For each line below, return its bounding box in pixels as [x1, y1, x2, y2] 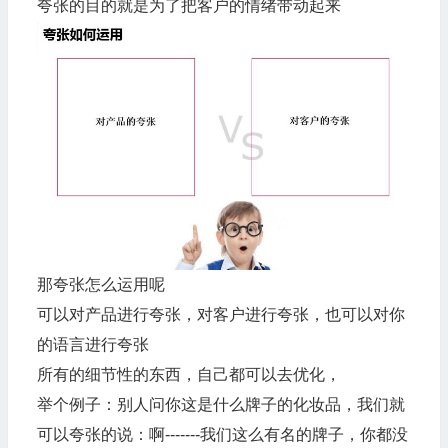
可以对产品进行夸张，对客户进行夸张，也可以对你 [36, 305, 405, 323]
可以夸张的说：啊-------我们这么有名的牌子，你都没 [36, 425, 408, 443]
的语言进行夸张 [36, 335, 149, 353]
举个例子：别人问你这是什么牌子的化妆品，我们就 [36, 395, 405, 413]
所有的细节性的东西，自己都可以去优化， [36, 365, 341, 383]
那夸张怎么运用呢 [36, 275, 165, 293]
